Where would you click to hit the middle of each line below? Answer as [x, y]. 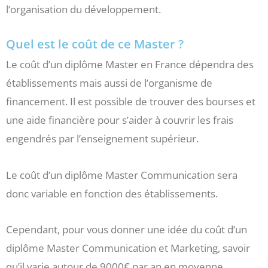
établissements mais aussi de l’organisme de [109, 83]
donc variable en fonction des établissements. [112, 193]
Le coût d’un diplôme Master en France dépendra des [130, 64]
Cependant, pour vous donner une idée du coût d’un [127, 230]
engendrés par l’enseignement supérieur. [102, 138]
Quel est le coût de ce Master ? [95, 44]
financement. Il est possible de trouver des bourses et [131, 101]
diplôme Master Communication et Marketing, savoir [128, 248]
